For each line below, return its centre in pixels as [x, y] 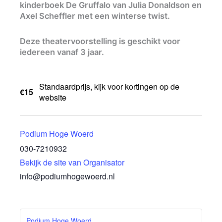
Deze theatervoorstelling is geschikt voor [100, 41]
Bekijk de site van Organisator [72, 162]
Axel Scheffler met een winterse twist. [95, 16]
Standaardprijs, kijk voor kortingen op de [109, 87]
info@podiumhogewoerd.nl [67, 176]
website [53, 98]
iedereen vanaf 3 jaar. [62, 52]
